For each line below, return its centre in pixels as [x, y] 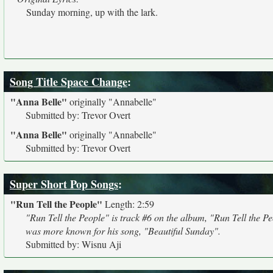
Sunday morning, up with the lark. [92, 12]
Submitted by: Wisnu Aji [73, 244]
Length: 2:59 [128, 204]
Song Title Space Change [69, 82]
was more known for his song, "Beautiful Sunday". [123, 231]
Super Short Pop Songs [64, 184]
